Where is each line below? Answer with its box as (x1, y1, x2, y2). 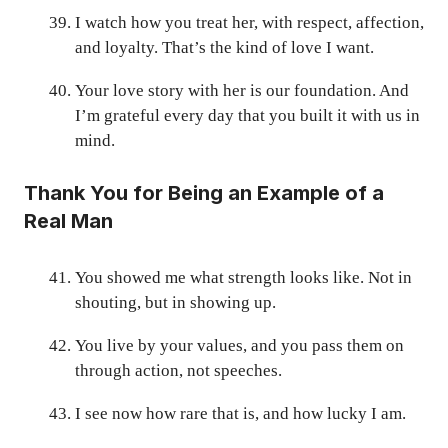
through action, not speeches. (75, 360, 282, 380)
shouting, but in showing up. (75, 292, 276, 312)
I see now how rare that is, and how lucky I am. (75, 403, 406, 423)
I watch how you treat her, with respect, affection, (75, 13, 424, 33)
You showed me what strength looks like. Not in (75, 267, 412, 287)
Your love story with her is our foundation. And (75, 81, 409, 101)
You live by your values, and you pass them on (75, 335, 404, 355)
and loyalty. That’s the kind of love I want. (75, 38, 374, 58)
